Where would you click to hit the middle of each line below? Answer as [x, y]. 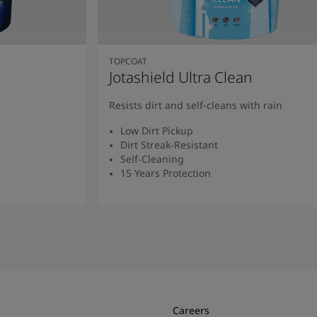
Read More [225, 211]
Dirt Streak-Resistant [169, 144]
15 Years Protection [165, 173]
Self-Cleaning [152, 158]
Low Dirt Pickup [156, 130]
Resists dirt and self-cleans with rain [195, 105]
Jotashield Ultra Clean [180, 77]
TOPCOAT [128, 61]
